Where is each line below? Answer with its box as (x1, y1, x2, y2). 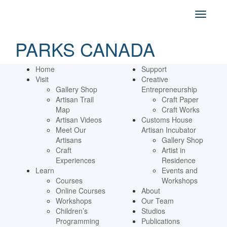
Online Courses (56, 185, 105, 196)
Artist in (162, 145, 185, 155)
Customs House (141, 115, 193, 125)
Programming (56, 216, 99, 226)
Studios (141, 206, 165, 216)
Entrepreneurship (141, 84, 197, 94)
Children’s (56, 206, 88, 216)
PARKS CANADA (15, 36, 155, 62)
